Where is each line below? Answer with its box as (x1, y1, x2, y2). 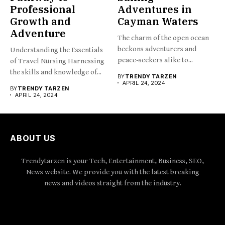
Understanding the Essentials (10, 45, 103, 54)
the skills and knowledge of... (10, 67, 101, 76)
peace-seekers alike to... (118, 55, 193, 64)
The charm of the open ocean (118, 33, 209, 42)
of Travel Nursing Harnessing (10, 56, 104, 65)
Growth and (10, 14, 71, 28)
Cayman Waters (118, 14, 198, 28)
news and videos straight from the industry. (44, 178, 181, 187)
